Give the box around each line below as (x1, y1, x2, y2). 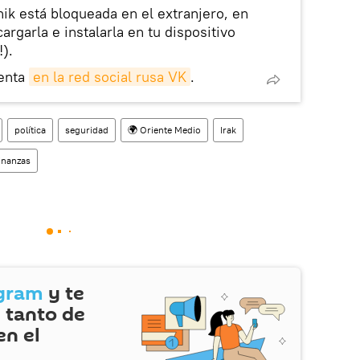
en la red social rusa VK (33, 67, 186, 86)
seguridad (65, 123, 108, 136)
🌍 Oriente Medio (128, 123, 201, 136)
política (14, 123, 46, 136)
